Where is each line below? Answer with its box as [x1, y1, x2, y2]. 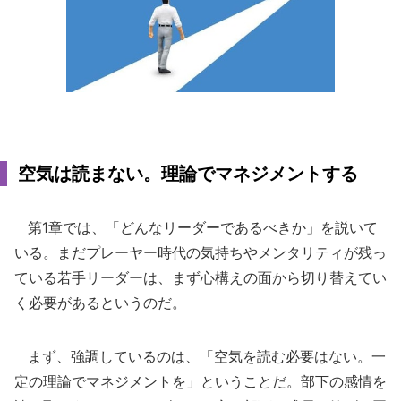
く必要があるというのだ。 [14, 294, 186, 311]
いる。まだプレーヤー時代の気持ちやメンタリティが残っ [14, 243, 387, 261]
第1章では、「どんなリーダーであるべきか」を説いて [14, 218, 378, 236]
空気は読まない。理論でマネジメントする [18, 163, 358, 184]
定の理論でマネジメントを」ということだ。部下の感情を [14, 372, 387, 390]
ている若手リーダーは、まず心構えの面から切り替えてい [14, 269, 387, 286]
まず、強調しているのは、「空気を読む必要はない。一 [14, 347, 386, 365]
